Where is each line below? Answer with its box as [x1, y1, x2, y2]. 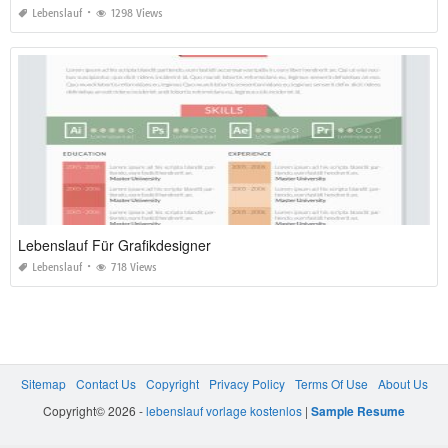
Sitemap [20, 375, 66, 393]
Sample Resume [311, 402, 405, 421]
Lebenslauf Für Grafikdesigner [18, 235, 211, 256]
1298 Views [111, 7, 163, 21]
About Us [377, 375, 428, 393]
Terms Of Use [294, 375, 368, 393]
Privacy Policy [208, 375, 285, 393]
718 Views [111, 261, 157, 275]
